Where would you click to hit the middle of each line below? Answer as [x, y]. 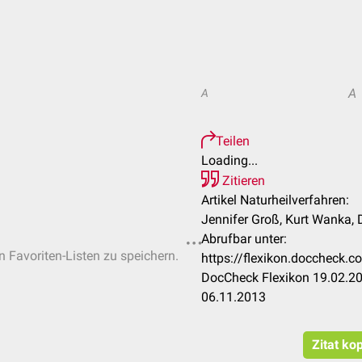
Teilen [233, 141]
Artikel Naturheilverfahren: [275, 200]
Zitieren [242, 181]
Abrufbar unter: [244, 239]
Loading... [229, 160]
